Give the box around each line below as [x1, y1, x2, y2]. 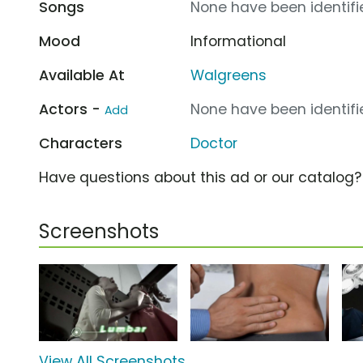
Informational [190, 31, 287, 51]
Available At [39, 65, 125, 85]
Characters [39, 133, 122, 153]
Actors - [39, 99, 105, 119]
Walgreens [190, 65, 267, 85]
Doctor [190, 133, 238, 153]
